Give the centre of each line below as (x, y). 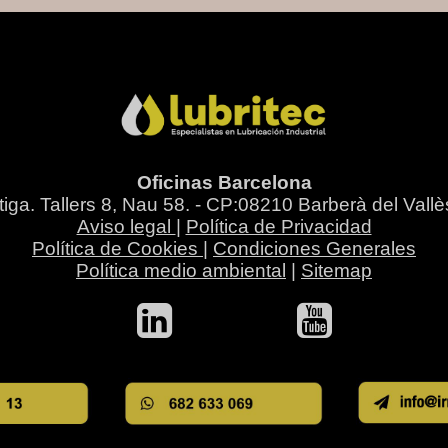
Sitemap (336, 271)
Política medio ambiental (181, 271)
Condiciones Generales (314, 249)
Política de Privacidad (278, 227)
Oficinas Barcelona (224, 183)
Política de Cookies (117, 249)
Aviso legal (126, 227)
